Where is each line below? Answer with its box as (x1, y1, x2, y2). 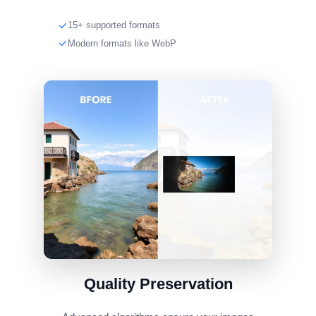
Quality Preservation (83, 275, 233, 293)
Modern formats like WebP (68, 37, 177, 49)
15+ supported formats (68, 20, 161, 31)
